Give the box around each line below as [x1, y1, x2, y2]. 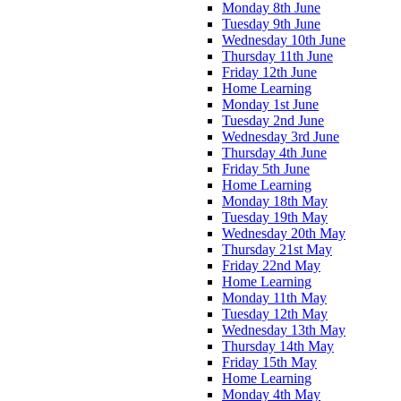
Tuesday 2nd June [222, 112, 324, 128]
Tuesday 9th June [222, 15, 320, 31]
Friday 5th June [222, 160, 310, 176]
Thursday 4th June [222, 144, 327, 160]
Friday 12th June [222, 64, 317, 80]
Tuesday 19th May [222, 209, 328, 225]
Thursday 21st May [222, 241, 332, 257]
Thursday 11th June [222, 47, 333, 64]
